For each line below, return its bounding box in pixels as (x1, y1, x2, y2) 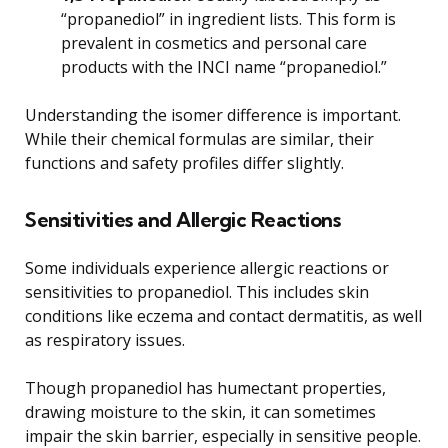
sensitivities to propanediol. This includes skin (25, 281, 369, 304)
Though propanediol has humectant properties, (25, 377, 386, 400)
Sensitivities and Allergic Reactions (25, 207, 340, 233)
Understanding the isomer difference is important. (25, 104, 401, 127)
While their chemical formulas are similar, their (25, 128, 374, 151)
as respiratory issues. (25, 329, 185, 352)
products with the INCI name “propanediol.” (61, 56, 387, 79)
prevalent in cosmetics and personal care (61, 32, 367, 55)
